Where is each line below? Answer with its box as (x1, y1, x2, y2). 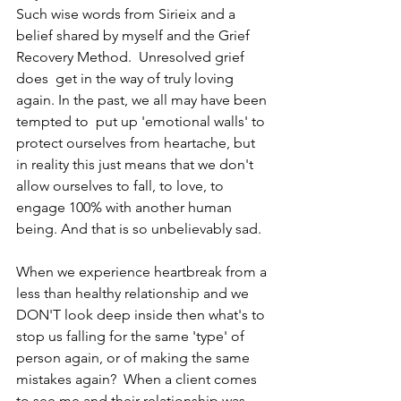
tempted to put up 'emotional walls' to (16, 112, 269, 130)
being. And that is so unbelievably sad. (16, 219, 265, 237)
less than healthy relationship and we (16, 284, 252, 302)
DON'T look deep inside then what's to (16, 305, 269, 323)
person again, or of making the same (16, 348, 253, 366)
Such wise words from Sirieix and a (16, 4, 239, 22)
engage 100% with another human (16, 198, 235, 216)
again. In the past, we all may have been (16, 90, 270, 108)
